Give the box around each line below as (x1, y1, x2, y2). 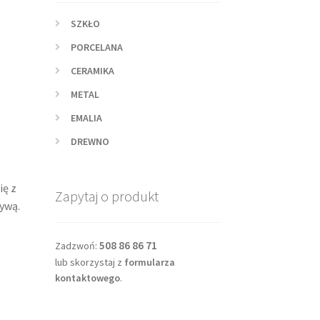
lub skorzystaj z (54, 256, 124, 269)
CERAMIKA (71, 64, 115, 77)
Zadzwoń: (54, 239, 99, 252)
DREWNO (71, 134, 110, 148)
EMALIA (71, 111, 103, 124)
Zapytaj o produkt (54, 187, 159, 206)
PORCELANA (71, 40, 124, 54)
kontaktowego (54, 271, 120, 284)
